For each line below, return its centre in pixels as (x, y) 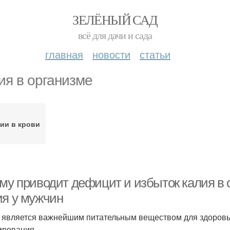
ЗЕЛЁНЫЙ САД (115, 20)
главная (64, 54)
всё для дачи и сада (115, 35)
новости (111, 54)
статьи (155, 54)
